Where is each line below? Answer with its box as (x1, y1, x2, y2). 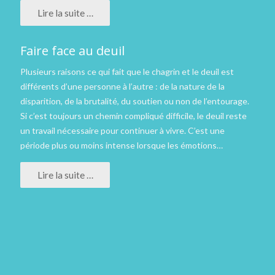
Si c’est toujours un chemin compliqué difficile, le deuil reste (20, 110, 247, 122)
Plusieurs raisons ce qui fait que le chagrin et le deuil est (20, 66, 234, 77)
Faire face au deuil (20, 42, 125, 60)
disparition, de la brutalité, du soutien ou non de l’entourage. (20, 96, 249, 107)
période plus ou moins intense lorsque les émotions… (20, 140, 223, 151)
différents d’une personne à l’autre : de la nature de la (20, 81, 225, 92)
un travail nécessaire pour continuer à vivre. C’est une (20, 125, 225, 136)
